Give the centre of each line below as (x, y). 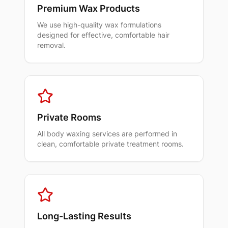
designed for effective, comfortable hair (103, 35)
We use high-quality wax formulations (99, 24)
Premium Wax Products (89, 8)
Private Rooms (69, 117)
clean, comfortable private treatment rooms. (110, 144)
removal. (51, 45)
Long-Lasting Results (84, 216)
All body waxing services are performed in (107, 133)
